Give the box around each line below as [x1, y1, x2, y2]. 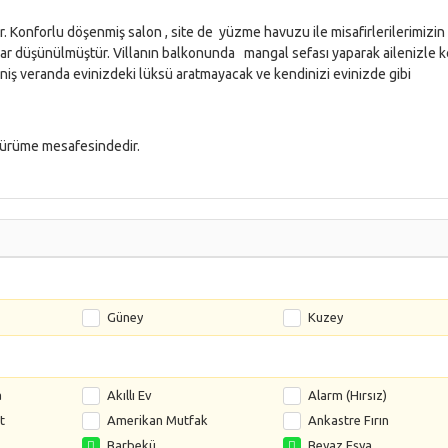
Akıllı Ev [107, 388, 153, 402]
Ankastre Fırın [307, 413, 389, 427]
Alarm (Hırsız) [307, 388, 387, 402]
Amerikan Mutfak [107, 413, 209, 427]
